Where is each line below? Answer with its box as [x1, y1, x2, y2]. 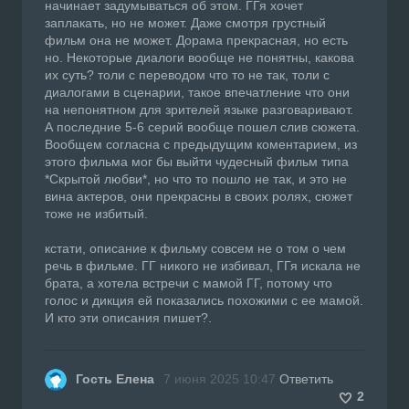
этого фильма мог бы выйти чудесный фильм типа [45, 153, 349, 169]
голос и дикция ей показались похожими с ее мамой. [45, 292, 363, 308]
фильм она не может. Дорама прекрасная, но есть [45, 32, 348, 47]
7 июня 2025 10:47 [163, 371, 276, 386]
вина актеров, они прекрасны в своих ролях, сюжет [45, 188, 352, 204]
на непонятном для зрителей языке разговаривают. [45, 101, 353, 117]
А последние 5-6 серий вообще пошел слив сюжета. [45, 119, 360, 134]
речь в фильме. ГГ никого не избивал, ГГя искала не [45, 257, 361, 273]
